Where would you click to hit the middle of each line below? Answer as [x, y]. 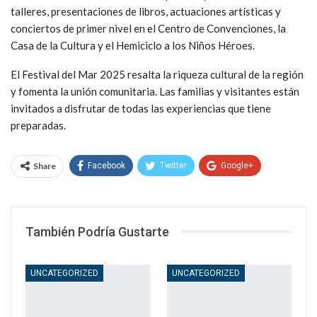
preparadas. [38, 125]
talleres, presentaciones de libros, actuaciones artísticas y [146, 11]
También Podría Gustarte [97, 231]
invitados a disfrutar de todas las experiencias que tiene [141, 108]
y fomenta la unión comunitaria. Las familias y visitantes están [155, 91]
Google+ [237, 165]
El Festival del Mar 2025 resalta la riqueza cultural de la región [157, 74]
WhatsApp [111, 192]
